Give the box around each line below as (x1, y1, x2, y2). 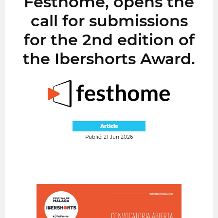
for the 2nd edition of (23, 30, 195, 49)
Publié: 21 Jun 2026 (85, 133, 133, 140)
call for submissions (30, 11, 188, 30)
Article (100, 123, 118, 129)
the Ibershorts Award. (23, 49, 195, 68)
